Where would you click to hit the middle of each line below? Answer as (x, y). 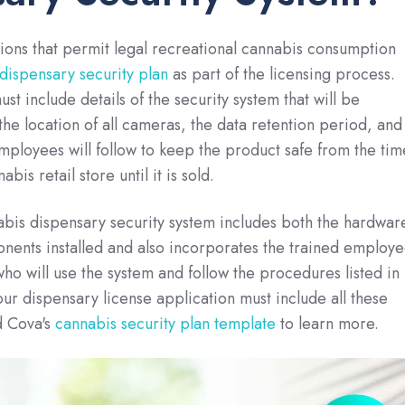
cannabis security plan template (163, 323)
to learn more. (327, 323)
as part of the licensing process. (281, 74)
